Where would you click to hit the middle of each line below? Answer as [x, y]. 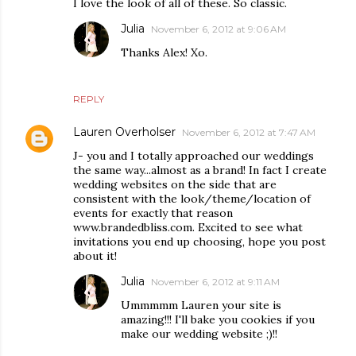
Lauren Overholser [124, 132]
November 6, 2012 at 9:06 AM [219, 29]
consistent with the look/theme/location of [192, 199]
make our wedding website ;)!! [199, 334]
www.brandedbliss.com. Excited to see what [188, 228]
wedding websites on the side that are [175, 185]
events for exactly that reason [153, 213]
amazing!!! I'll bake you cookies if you [218, 320]
